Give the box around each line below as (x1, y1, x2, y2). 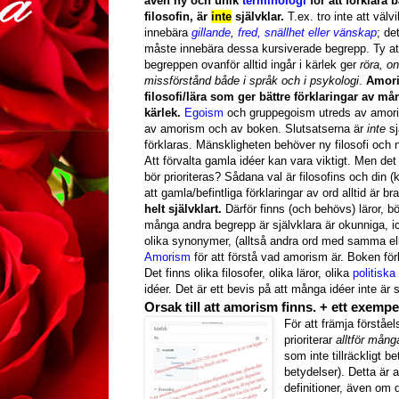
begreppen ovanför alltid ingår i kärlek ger (144, 58, 360, 72)
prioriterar (284, 333, 337, 347)
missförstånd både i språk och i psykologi (144, 74, 359, 88)
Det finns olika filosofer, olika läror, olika (144, 266, 353, 281)
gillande (191, 26, 231, 40)
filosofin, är (144, 10, 211, 24)
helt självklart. (144, 202, 225, 216)
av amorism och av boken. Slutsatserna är (144, 122, 367, 136)
